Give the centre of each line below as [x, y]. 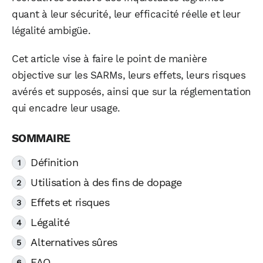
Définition [55, 163]
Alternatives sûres [74, 242]
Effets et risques [70, 203]
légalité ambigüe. [51, 31]
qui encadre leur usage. [66, 108]
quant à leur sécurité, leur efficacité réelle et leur [126, 14]
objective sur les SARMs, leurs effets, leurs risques [129, 75]
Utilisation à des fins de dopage [106, 183]
